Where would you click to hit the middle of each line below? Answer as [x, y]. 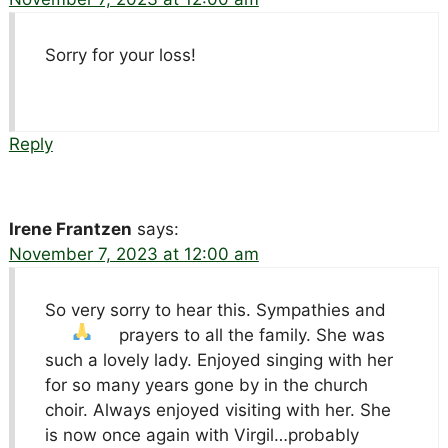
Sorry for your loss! [120, 54]
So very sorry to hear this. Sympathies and [215, 309]
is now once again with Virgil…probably [201, 434]
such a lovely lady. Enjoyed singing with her [218, 359]
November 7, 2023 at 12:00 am [133, 253]
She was [351, 334]
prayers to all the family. [218, 334]
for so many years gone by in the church [206, 384]
